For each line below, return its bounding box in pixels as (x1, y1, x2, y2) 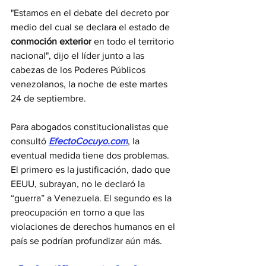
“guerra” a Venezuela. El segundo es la (11, 193, 174, 204)
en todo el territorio (91, 36, 176, 47)
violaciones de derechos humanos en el (11, 221, 178, 232)
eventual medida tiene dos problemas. (11, 150, 172, 161)
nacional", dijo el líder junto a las (11, 50, 147, 61)
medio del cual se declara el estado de (11, 22, 172, 33)
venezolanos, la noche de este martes (11, 79, 170, 90)
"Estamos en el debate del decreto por (11, 8, 171, 18)
